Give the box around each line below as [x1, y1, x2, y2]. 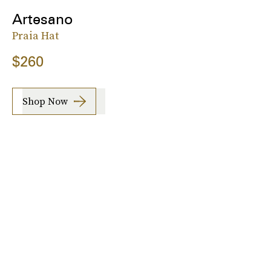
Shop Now [22, 94, 68, 108]
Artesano [12, 10, 73, 28]
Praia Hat [12, 27, 59, 43]
